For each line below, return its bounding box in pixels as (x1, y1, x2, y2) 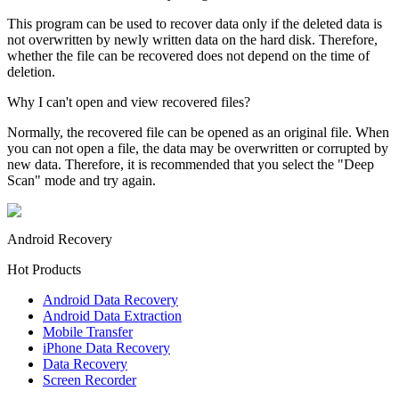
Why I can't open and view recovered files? (7, 94, 250, 110)
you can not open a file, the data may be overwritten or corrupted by (7, 140, 388, 156)
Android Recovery (7, 231, 112, 247)
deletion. (7, 63, 55, 79)
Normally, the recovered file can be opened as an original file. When (7, 124, 389, 140)
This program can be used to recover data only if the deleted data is (7, 15, 382, 31)
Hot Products (7, 261, 81, 277)
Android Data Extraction (43, 307, 182, 323)
